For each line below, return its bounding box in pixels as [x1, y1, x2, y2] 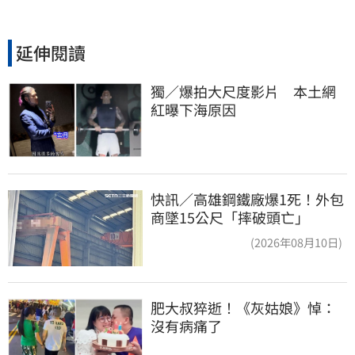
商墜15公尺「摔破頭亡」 [151, 207, 309, 228]
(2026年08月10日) [250, 234, 342, 251]
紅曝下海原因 [151, 98, 236, 120]
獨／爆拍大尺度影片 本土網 [151, 80, 336, 101]
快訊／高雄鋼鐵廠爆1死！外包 [151, 189, 344, 210]
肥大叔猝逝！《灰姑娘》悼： [151, 296, 336, 318]
